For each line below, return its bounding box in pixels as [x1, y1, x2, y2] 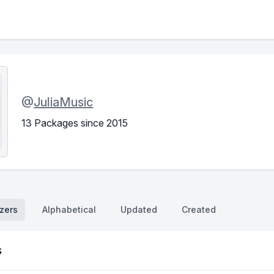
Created [182, 204, 216, 215]
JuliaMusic [34, 94, 94, 109]
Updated [120, 204, 157, 215]
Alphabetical [42, 204, 96, 215]
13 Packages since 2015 [21, 116, 128, 129]
